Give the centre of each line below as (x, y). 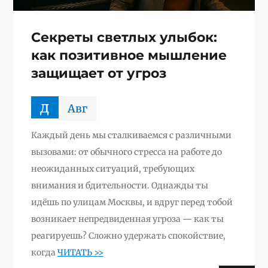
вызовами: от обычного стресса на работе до (126, 152)
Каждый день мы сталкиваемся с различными (131, 135)
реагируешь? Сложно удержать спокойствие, (128, 235)
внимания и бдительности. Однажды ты (119, 185)
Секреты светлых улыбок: (124, 37)
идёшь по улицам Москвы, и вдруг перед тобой (132, 202)
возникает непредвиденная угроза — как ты (127, 219)
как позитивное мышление (129, 55)
